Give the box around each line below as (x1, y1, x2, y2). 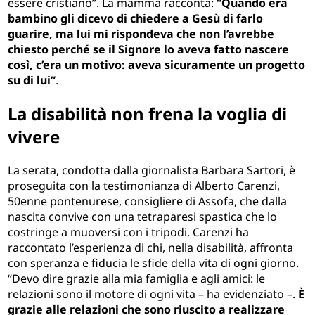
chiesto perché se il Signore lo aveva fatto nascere (8, 41, 290, 57)
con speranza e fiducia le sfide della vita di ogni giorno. (8, 255, 300, 271)
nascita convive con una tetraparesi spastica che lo (8, 208, 278, 224)
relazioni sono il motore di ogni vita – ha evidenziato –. (8, 285, 299, 302)
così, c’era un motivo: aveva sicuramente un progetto (8, 56, 306, 72)
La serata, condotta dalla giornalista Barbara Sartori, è (8, 162, 296, 178)
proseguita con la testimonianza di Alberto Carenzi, (8, 177, 281, 193)
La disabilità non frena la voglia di (8, 101, 288, 125)
